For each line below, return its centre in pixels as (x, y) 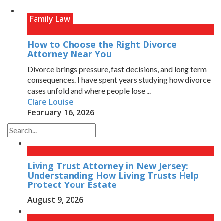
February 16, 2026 (61, 113)
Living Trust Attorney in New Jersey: (108, 166)
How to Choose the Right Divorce (102, 45)
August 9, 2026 (55, 200)
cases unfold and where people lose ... (89, 91)
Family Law (50, 19)
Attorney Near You (69, 54)
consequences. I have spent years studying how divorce (119, 80)
